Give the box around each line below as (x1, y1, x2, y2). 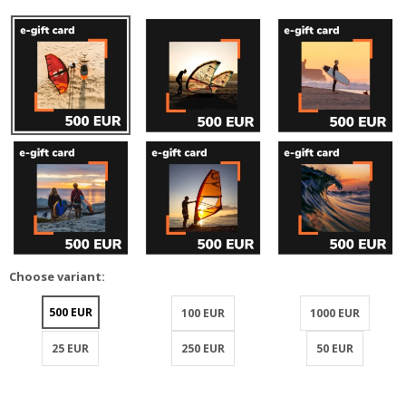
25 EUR (52, 341, 90, 357)
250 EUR (180, 341, 225, 357)
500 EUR (48, 304, 92, 321)
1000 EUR (310, 305, 361, 322)
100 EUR (180, 305, 225, 322)
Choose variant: (9, 268, 105, 285)
